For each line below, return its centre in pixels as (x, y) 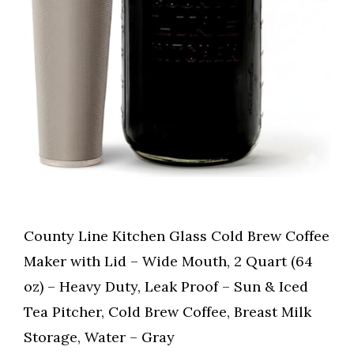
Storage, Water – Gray (99, 337)
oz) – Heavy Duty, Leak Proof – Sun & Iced (166, 287)
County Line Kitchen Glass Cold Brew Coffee (177, 236)
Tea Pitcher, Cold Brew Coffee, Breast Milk (168, 312)
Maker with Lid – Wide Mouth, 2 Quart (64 (168, 262)
